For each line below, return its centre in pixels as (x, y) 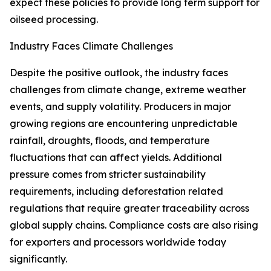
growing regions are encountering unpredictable (124, 124)
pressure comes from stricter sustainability (108, 175)
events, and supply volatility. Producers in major (120, 107)
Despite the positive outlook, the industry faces (119, 73)
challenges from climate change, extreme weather (128, 90)
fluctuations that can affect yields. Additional (116, 158)
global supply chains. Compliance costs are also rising (134, 225)
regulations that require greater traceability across (129, 208)
